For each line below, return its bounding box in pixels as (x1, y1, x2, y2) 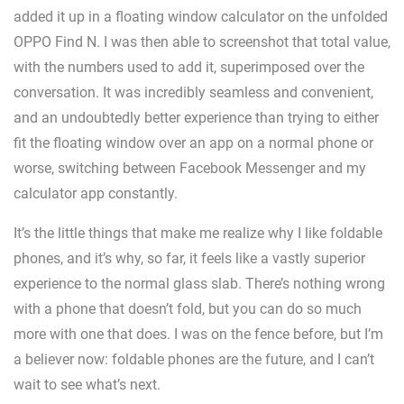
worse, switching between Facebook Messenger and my (14, 160, 366, 178)
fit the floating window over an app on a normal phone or (14, 134, 373, 152)
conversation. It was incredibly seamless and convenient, (14, 84, 373, 102)
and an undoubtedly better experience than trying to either (14, 109, 379, 127)
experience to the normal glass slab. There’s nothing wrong (14, 275, 385, 293)
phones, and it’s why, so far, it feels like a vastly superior (14, 250, 365, 268)
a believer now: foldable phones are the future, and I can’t (14, 351, 374, 369)
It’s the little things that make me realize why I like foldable (14, 225, 382, 243)
